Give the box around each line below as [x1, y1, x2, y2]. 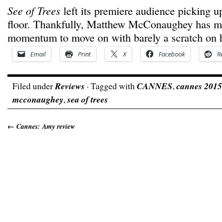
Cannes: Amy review [14, 121, 75, 131]
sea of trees [67, 93, 108, 106]
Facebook [159, 50, 185, 58]
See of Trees [7, 3, 60, 18]
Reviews [55, 80, 85, 92]
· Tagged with [85, 80, 137, 92]
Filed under [12, 80, 55, 92]
